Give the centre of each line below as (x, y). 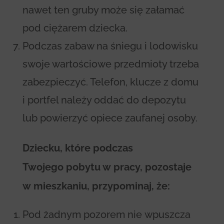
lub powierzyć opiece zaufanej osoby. (110, 118)
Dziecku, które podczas (77, 148)
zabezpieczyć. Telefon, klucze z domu (110, 82)
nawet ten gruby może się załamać (103, 10)
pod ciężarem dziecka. (75, 28)
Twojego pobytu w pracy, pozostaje (107, 167)
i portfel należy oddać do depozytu (104, 100)
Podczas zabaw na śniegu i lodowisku (110, 46)
